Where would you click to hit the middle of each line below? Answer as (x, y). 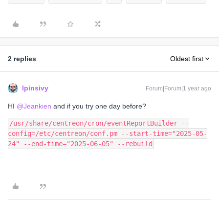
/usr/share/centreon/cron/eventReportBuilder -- (99, 123)
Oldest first (187, 58)
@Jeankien (34, 106)
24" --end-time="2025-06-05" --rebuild (80, 143)
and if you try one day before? (99, 106)
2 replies (22, 58)
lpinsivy (35, 88)
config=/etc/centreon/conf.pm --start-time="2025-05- (108, 133)
